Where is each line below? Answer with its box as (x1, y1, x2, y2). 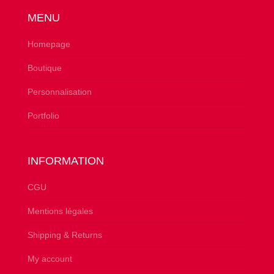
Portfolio (27, 111, 59, 121)
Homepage (27, 39, 70, 50)
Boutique (27, 63, 62, 73)
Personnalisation (27, 87, 92, 97)
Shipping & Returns (27, 230, 102, 240)
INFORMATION (27, 155, 104, 168)
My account (27, 254, 72, 264)
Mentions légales (27, 206, 93, 217)
